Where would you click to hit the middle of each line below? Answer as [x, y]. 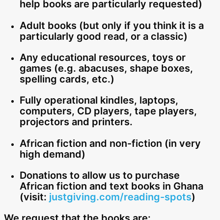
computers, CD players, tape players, [108, 111]
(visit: [34, 197]
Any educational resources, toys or [103, 57]
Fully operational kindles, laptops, [99, 100]
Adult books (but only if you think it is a [112, 25]
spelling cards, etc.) [67, 79]
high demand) [53, 154]
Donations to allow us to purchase [100, 175]
